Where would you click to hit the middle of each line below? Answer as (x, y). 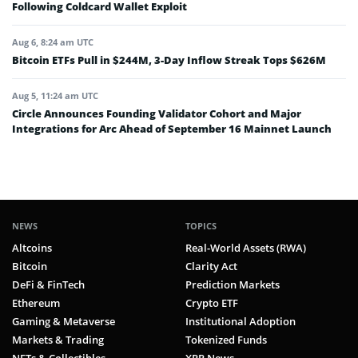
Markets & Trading (58, 340)
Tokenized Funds (226, 340)
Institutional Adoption (241, 322)
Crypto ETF (212, 303)
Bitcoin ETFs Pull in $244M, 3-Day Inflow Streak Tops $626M (169, 60)
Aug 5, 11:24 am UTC (55, 96)
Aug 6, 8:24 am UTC (53, 42)
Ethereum (36, 303)
